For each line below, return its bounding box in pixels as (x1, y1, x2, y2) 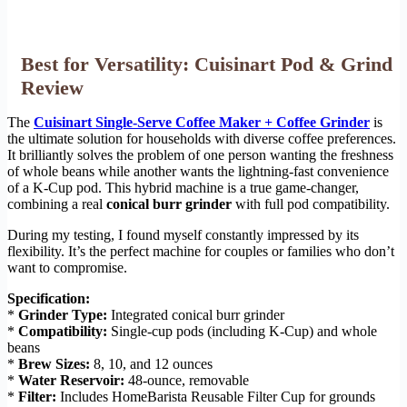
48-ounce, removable (124, 372, 249, 389)
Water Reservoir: (18, 372, 124, 389)
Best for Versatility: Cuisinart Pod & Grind (21, 53, 392, 76)
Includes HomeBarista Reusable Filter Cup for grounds (56, 389, 375, 405)
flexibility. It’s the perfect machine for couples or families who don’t (7, 243, 394, 260)
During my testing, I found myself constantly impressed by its (7, 227, 359, 243)
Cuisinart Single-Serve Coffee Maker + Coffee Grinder (34, 114, 370, 131)
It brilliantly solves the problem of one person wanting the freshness (7, 147, 393, 164)
